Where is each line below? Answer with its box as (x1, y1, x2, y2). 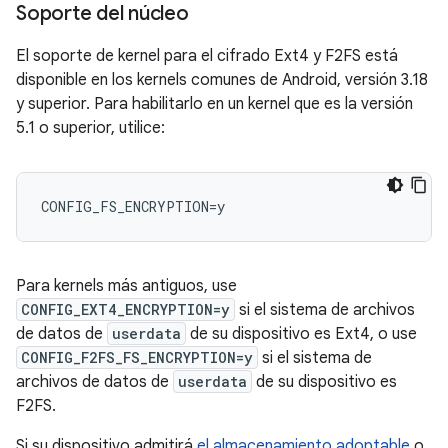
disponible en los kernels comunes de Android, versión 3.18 (16, 70, 428, 90)
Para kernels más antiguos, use (16, 276, 237, 296)
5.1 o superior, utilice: (16, 118, 165, 138)
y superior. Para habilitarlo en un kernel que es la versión (16, 94, 413, 114)
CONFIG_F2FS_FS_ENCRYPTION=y (21, 348, 253, 367)
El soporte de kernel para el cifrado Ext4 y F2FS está (16, 46, 398, 66)
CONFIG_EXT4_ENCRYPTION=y (21, 300, 230, 319)
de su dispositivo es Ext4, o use (186, 324, 417, 344)
